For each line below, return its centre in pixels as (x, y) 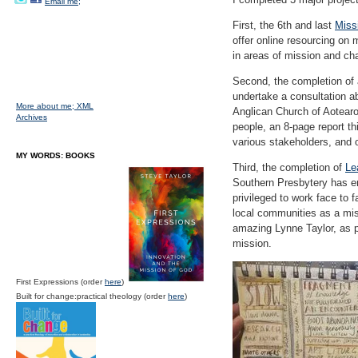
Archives (32, 117)
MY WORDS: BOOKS (56, 155)
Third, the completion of (289, 167)
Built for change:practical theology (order (92, 296)
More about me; (46, 106)
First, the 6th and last (284, 25)
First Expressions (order (60, 282)
